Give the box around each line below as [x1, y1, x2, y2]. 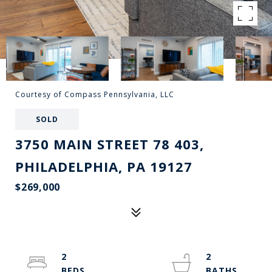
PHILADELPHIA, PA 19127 [15, 157, 192, 175]
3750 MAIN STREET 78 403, [15, 135, 204, 153]
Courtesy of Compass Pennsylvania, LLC [15, 89, 174, 100]
